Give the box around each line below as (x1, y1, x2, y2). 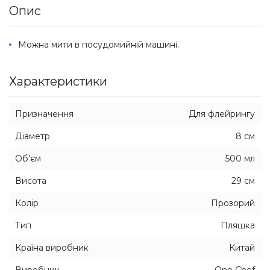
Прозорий (211, 198, 255, 209)
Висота (15, 175, 46, 186)
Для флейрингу (189, 108, 255, 119)
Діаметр (15, 131, 50, 142)
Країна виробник (15, 242, 89, 253)
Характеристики (9, 74, 107, 89)
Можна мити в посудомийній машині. (18, 39, 179, 50)
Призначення (15, 108, 74, 119)
